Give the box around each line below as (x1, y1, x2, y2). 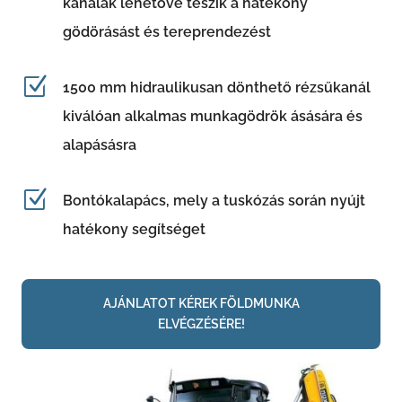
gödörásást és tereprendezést (62, 22, 271, 40)
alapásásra (62, 135, 136, 153)
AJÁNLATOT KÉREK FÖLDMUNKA (102, 295, 300, 310)
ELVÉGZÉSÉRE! (157, 316, 245, 331)
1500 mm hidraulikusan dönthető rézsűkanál (62, 78, 371, 96)
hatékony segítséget (62, 220, 205, 238)
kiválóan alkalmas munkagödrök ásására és (62, 107, 363, 125)
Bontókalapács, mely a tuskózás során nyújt (62, 191, 365, 209)
